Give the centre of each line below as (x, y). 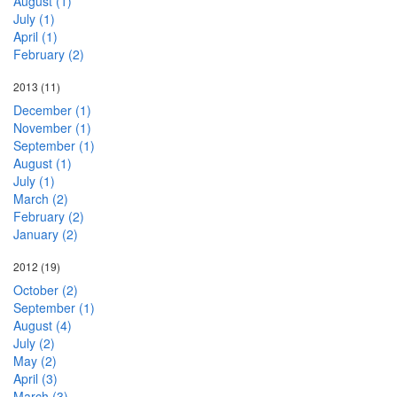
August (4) (43, 326)
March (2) (41, 199)
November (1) (52, 128)
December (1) (52, 110)
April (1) (35, 37)
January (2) (46, 234)
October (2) (46, 290)
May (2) (35, 361)
